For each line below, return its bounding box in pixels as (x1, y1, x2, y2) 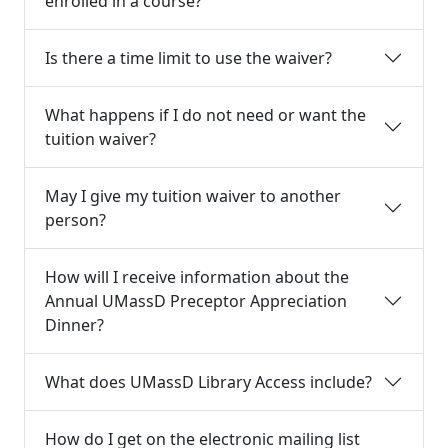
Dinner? (45, 314, 104, 336)
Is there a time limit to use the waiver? (45, 47, 332, 69)
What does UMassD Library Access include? (45, 371, 372, 393)
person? (45, 209, 106, 231)
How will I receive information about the (45, 266, 349, 288)
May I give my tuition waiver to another (45, 185, 341, 207)
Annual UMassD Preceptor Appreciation (45, 290, 347, 312)
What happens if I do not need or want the (45, 104, 366, 126)
